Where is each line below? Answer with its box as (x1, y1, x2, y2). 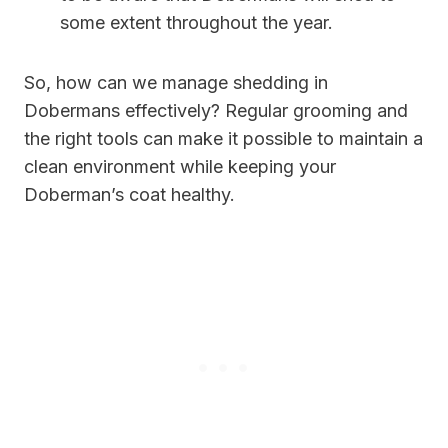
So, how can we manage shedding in (24, 71, 328, 93)
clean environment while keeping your (24, 155, 336, 177)
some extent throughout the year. (60, 11, 333, 33)
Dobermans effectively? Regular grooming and (24, 99, 408, 121)
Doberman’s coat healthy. (24, 183, 235, 205)
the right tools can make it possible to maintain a (24, 127, 423, 149)
